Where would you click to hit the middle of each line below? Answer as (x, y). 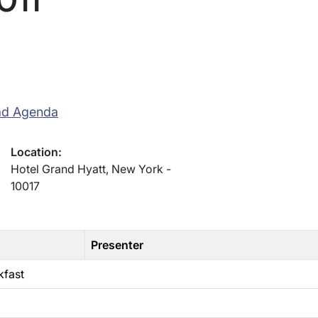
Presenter (117, 245)
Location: (36, 152)
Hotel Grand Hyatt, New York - (91, 169)
